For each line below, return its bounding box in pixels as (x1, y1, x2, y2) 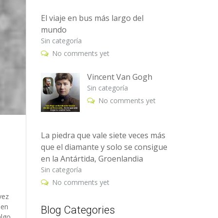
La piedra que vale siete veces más (40, 130, 165, 141)
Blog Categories (40, 204, 115, 216)
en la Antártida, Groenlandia (40, 153, 143, 164)
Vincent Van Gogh (87, 72, 152, 82)
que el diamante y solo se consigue (40, 142, 167, 152)
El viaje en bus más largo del (40, 13, 144, 23)
